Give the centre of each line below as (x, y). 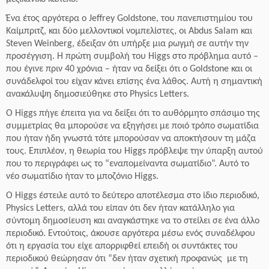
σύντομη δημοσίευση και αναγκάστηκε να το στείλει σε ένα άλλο (133, 221)
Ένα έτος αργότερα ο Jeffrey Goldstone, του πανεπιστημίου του (129, 19)
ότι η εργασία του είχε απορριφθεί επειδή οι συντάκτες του (122, 246)
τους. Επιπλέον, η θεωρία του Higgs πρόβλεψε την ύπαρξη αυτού (134, 151)
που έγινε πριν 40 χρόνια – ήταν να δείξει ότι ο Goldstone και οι (129, 69)
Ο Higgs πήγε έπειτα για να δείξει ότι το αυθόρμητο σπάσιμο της (133, 113)
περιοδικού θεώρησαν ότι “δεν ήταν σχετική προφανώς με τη (127, 259)
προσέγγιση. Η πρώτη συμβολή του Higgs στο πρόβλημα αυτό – (132, 56)
